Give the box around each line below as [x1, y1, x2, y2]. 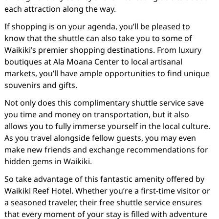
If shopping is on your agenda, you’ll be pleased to [4, 21, 190, 32]
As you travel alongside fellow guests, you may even [4, 132, 196, 143]
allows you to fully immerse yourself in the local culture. [4, 121, 210, 131]
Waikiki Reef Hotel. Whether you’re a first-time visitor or [4, 185, 210, 196]
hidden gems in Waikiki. [4, 156, 92, 167]
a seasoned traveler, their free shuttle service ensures [4, 197, 202, 208]
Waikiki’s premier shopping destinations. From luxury [4, 44, 201, 55]
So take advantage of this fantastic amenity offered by [4, 174, 204, 184]
